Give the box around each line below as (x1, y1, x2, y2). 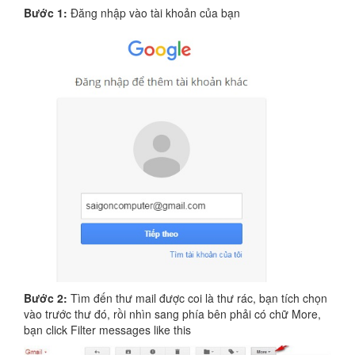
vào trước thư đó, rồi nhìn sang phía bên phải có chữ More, (24, 305, 321, 322)
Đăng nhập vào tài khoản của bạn (67, 5, 240, 21)
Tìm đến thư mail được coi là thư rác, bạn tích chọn (67, 289, 327, 306)
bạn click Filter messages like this (24, 321, 191, 338)
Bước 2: (24, 289, 67, 306)
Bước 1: (24, 5, 67, 21)
